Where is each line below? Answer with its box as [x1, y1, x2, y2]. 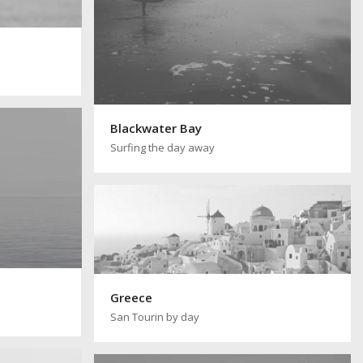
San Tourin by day [109, 309, 199, 324]
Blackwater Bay [109, 120, 202, 137]
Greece [109, 288, 152, 305]
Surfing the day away [109, 140, 215, 156]
